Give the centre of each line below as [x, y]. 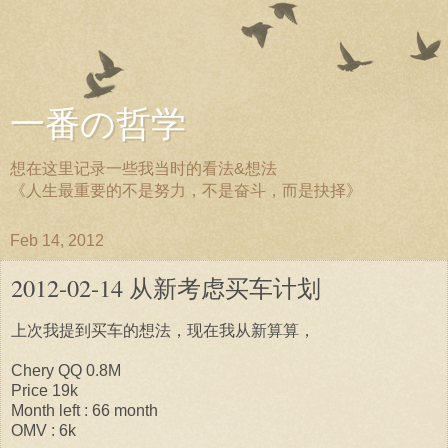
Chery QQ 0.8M [66, 370]
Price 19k [44, 390]
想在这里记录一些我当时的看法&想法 [143, 168]
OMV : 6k [43, 430]
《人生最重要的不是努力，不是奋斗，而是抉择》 [186, 190]
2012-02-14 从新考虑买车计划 [166, 287]
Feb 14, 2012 [57, 240]
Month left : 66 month [84, 410]
